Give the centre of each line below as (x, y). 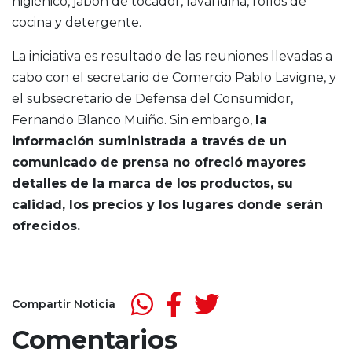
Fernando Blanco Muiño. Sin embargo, (134, 120)
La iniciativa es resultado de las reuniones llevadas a (172, 57)
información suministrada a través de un (149, 141)
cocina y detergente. (77, 23)
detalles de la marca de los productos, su (152, 184)
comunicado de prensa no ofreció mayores (159, 163)
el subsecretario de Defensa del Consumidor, (152, 99)
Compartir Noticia (64, 304)
